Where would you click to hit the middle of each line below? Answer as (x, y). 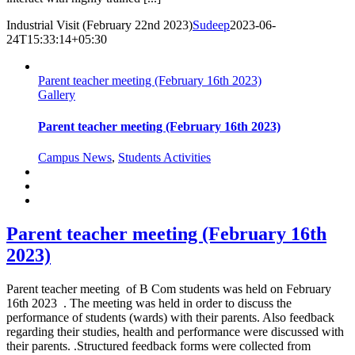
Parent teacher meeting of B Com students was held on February (169, 288)
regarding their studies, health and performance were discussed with (175, 331)
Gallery (57, 95)
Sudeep (211, 25)
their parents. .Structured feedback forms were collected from (158, 345)
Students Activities (164, 157)
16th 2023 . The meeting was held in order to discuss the (149, 303)
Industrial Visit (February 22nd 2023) (99, 25)
